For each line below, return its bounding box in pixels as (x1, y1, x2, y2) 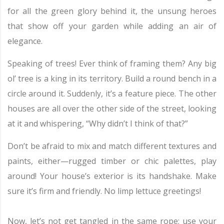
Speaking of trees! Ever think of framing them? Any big (7, 58, 216, 69)
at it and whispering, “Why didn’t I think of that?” (7, 118, 188, 129)
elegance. (7, 35, 42, 46)
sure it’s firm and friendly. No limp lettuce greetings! (7, 185, 201, 196)
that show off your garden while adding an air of (7, 20, 216, 31)
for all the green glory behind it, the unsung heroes (7, 5, 216, 16)
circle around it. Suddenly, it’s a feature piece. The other (7, 88, 216, 99)
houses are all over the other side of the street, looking (7, 103, 216, 114)
